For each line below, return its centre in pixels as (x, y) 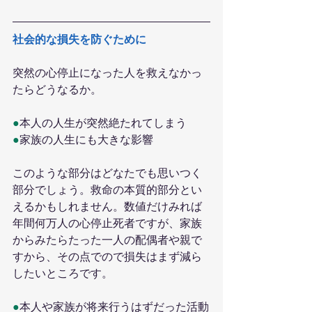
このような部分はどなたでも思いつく (107, 173)
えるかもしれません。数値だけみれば (107, 207)
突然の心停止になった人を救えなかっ (107, 73)
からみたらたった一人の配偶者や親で (107, 240)
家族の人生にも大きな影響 (86, 140)
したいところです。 (63, 274)
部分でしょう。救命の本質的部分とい (107, 190)
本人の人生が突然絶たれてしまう (103, 123)
